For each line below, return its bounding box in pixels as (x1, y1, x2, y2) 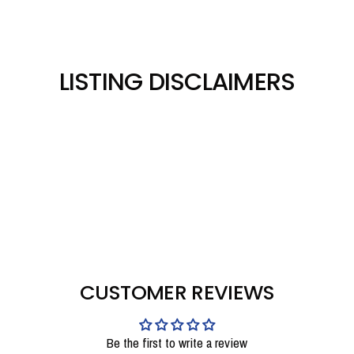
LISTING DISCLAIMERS (58, 64, 296, 99)
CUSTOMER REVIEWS (80, 277, 274, 307)
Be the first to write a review (107, 333, 247, 352)
